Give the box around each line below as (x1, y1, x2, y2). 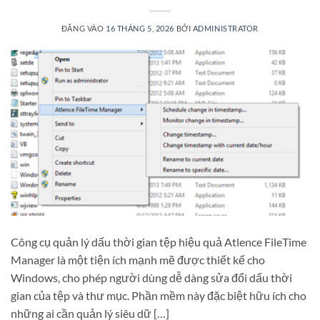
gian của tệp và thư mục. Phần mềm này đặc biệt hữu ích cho (11, 289, 306, 303)
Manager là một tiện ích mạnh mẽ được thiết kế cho (11, 253, 265, 267)
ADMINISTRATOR (192, 23, 259, 33)
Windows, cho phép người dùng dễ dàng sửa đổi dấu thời (11, 271, 292, 285)
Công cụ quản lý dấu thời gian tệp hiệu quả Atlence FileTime (11, 235, 306, 249)
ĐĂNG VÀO (61, 23, 106, 33)
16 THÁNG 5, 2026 (105, 23, 174, 33)
